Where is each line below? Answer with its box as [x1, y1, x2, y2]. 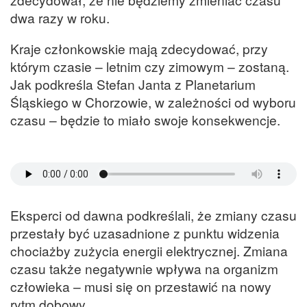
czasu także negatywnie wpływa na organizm [10, 259, 278, 278]
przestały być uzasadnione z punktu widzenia [10, 223, 280, 243]
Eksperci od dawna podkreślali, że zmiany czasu [10, 206, 297, 225]
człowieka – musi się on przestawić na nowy [10, 277, 271, 296]
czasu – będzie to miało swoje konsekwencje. [10, 110, 280, 129]
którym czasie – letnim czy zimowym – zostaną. [10, 56, 289, 75]
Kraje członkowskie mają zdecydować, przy [10, 38, 268, 58]
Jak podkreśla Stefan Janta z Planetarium [10, 74, 256, 93]
